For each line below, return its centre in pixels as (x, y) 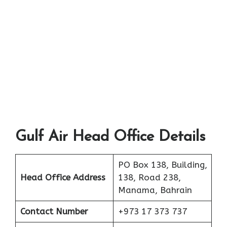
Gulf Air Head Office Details (110, 137)
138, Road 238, (149, 178)
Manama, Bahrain (155, 190)
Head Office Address (63, 178)
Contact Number (54, 212)
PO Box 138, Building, (162, 165)
